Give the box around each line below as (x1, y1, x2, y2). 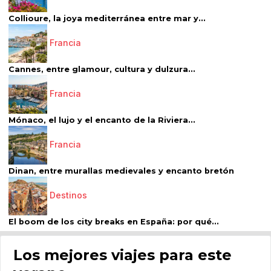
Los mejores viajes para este (13, 246, 232, 264)
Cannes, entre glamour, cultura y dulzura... (8, 65, 195, 74)
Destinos (50, 190, 87, 201)
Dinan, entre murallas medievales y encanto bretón (8, 166, 234, 176)
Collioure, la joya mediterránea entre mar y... (8, 14, 206, 24)
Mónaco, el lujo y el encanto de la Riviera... (8, 116, 195, 125)
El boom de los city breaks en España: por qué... (8, 217, 219, 227)
